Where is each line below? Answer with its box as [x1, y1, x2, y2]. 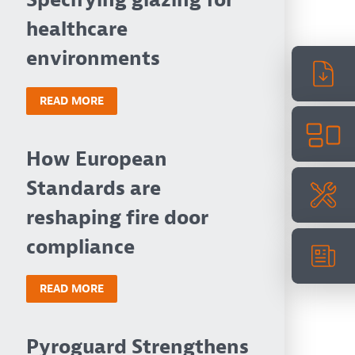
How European [26, 146, 168, 172]
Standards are [26, 175, 162, 201]
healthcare [26, 17, 128, 43]
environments [26, 46, 161, 72]
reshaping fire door [26, 204, 209, 231]
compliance [26, 234, 136, 260]
